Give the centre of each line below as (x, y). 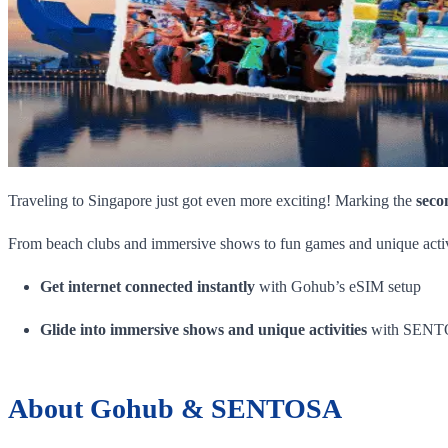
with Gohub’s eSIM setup (338, 286)
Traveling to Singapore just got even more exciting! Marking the (212, 200)
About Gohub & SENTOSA (175, 408)
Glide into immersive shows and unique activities (203, 329)
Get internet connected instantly (147, 286)
